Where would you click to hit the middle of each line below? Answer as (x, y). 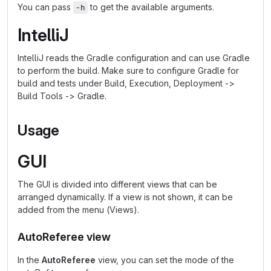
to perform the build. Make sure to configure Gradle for (128, 70)
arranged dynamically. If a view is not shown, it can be (125, 197)
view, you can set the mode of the (165, 260)
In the (30, 260)
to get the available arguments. (151, 7)
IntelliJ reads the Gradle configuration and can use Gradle (134, 58)
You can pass (45, 7)
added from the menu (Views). (78, 210)
